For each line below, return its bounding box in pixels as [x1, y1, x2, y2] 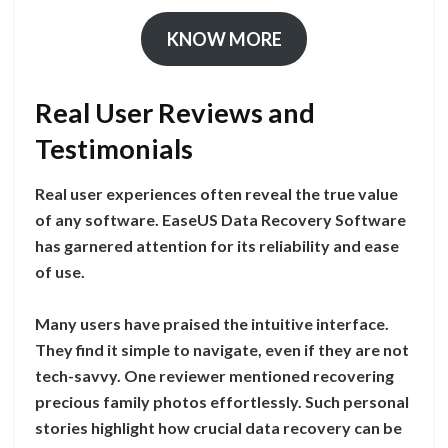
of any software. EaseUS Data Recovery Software [35, 209, 406, 229]
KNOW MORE [166, 27, 282, 50]
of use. [35, 261, 85, 281]
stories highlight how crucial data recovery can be [35, 417, 402, 437]
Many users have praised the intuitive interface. [35, 313, 389, 333]
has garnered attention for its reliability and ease [35, 235, 399, 255]
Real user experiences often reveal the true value [35, 183, 398, 203]
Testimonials [35, 132, 193, 166]
